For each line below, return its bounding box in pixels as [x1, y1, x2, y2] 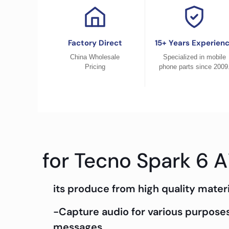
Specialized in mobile [163, 53, 226, 61]
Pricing [84, 63, 105, 71]
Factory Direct [67, 38, 122, 48]
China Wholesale [70, 53, 120, 61]
